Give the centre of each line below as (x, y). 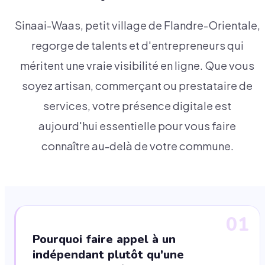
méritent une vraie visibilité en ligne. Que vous (137, 66)
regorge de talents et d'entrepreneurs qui (137, 46)
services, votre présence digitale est (137, 106)
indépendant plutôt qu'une (108, 255)
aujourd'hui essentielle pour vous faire (137, 126)
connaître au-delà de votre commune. (137, 146)
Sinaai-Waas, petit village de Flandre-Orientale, (137, 25)
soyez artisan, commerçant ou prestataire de (137, 86)
